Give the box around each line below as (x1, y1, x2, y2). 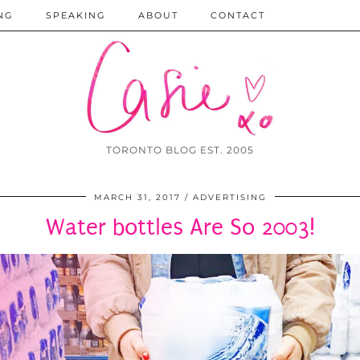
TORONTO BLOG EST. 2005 (106, 144, 254, 157)
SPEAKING (46, 10, 106, 21)
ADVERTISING (192, 192, 267, 203)
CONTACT (211, 10, 265, 21)
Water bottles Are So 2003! (45, 214, 315, 241)
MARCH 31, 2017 (93, 192, 181, 203)
